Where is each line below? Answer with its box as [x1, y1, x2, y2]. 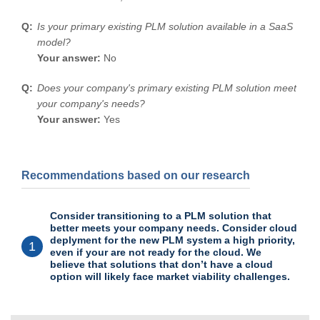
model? [37, 36, 71, 48]
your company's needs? [37, 97, 145, 109]
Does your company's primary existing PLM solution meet [37, 81, 296, 94]
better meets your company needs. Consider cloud [50, 221, 297, 234]
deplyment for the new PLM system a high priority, [50, 234, 295, 246]
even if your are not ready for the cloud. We [50, 246, 261, 258]
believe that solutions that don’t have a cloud [50, 258, 273, 270]
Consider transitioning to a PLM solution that [50, 209, 271, 221]
